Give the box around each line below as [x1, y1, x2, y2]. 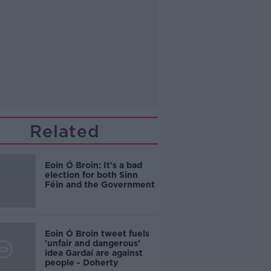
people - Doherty [44, 257, 118, 267]
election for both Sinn [44, 169, 138, 180]
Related [30, 120, 100, 142]
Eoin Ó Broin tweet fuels [44, 228, 149, 238]
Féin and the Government [44, 179, 155, 189]
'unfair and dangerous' [44, 238, 140, 248]
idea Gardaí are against [44, 247, 143, 258]
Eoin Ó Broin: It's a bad [44, 160, 142, 170]
